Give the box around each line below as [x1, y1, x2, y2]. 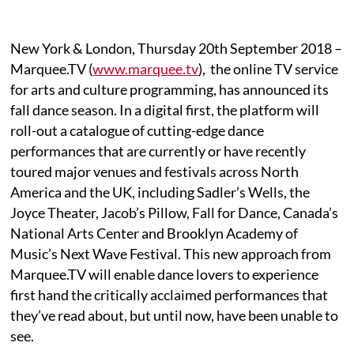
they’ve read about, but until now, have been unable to [10, 306, 339, 324]
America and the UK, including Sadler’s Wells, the [10, 183, 311, 201]
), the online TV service [198, 59, 339, 77]
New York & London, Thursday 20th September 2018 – [10, 39, 343, 57]
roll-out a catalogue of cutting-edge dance [10, 121, 265, 139]
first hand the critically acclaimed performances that [10, 285, 329, 303]
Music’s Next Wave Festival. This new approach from [10, 244, 332, 262]
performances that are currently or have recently [10, 141, 307, 160]
